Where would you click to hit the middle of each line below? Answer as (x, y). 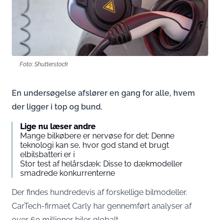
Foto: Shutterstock (44, 64)
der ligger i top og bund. (57, 107)
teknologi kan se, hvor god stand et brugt (95, 145)
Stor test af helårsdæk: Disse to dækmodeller (101, 164)
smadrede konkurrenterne (68, 173)
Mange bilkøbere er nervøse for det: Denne (97, 136)
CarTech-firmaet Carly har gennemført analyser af (102, 206)
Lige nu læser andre (58, 126)
